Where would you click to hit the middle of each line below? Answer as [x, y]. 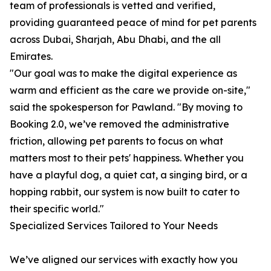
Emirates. [31, 57]
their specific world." [57, 209]
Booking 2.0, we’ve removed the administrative [119, 124]
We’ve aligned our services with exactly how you [124, 260]
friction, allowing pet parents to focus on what [116, 141]
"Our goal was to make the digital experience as [123, 73]
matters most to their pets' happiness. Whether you [127, 158]
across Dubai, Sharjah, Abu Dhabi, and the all [115, 40]
